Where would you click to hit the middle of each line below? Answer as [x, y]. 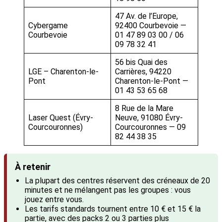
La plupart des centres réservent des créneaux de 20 [117, 180]
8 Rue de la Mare [144, 108]
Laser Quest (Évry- [61, 117]
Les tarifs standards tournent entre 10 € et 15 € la [113, 209]
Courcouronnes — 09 [150, 127]
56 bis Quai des [141, 62]
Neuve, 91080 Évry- [149, 117]
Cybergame [48, 25]
